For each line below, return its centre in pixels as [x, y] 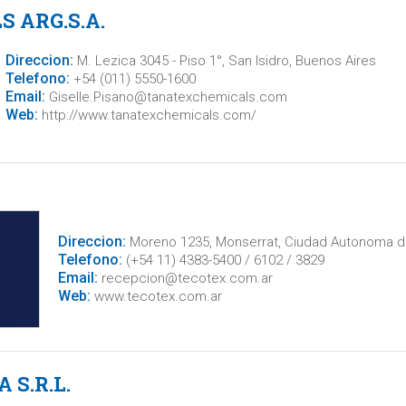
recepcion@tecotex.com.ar [185, 278]
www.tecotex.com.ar [156, 296]
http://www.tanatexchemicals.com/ [147, 115]
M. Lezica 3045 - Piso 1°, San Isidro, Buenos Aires [224, 60]
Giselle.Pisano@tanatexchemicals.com [166, 97]
